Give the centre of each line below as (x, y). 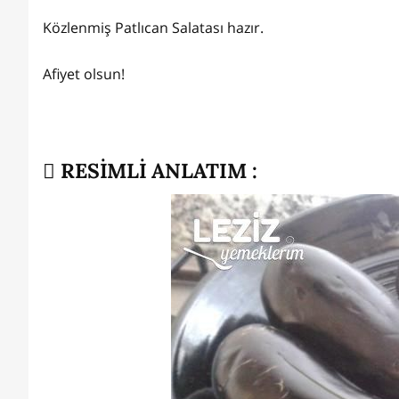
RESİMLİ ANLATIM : (156, 171)
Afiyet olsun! (84, 74)
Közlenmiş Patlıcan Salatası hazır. (153, 28)
